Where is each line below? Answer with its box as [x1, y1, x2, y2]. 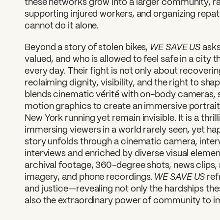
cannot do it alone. [25, 21, 99, 30]
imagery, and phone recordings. [25, 172, 155, 181]
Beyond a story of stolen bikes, [25, 42, 150, 52]
